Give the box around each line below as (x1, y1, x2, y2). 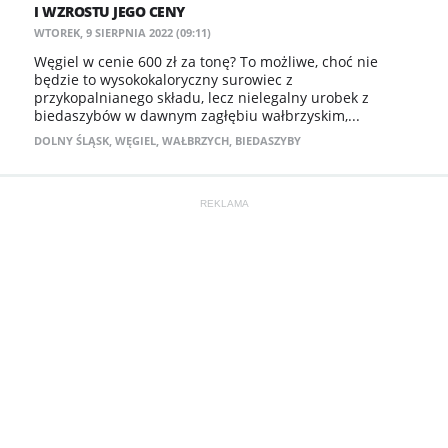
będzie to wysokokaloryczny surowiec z (34, 70, 293, 89)
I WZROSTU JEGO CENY (34, 2, 185, 21)
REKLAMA (199, 198, 249, 209)
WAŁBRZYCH (162, 133, 229, 148)
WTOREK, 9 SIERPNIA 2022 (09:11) (34, 25, 211, 40)
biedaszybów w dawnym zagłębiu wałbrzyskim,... (34, 106, 360, 125)
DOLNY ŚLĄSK (34, 133, 109, 148)
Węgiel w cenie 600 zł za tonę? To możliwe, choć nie (34, 52, 378, 71)
